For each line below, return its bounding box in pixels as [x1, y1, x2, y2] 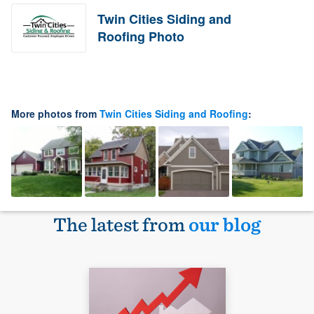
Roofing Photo [97, 27, 185, 46]
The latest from [53, 212, 189, 236]
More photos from [11, 106, 100, 121]
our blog [189, 212, 261, 236]
